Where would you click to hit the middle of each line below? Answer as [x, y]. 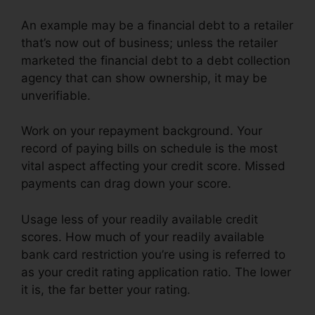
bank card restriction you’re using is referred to [153, 254]
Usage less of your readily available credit [140, 219]
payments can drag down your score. [126, 184]
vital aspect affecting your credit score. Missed [153, 166]
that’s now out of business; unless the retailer [149, 43]
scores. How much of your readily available [143, 237]
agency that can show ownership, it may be [144, 78]
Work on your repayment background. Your [142, 131]
